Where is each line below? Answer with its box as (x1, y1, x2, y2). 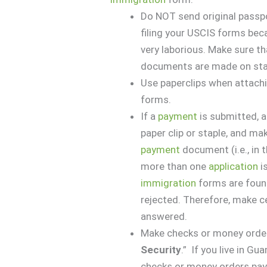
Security (141, 243, 182, 256)
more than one (141, 160, 209, 172)
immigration (141, 176, 197, 189)
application (209, 160, 259, 172)
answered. (141, 210, 188, 222)
